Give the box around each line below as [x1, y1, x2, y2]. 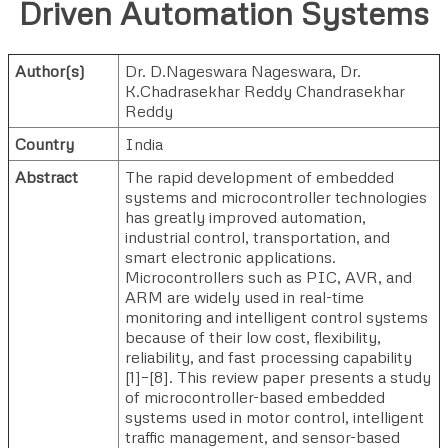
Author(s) [15, 60, 85, 81]
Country [15, 133, 74, 154]
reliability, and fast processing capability [125, 346, 412, 367]
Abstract [15, 166, 78, 187]
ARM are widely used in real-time [125, 286, 364, 307]
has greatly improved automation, [125, 206, 366, 227]
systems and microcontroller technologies [125, 186, 427, 207]
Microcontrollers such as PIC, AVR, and [125, 266, 412, 287]
